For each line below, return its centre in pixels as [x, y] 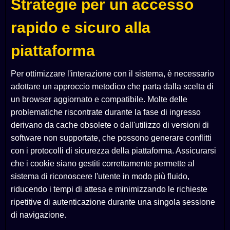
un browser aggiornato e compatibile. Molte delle [99, 100]
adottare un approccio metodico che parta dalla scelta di [112, 87]
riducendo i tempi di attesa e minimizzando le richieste [109, 189]
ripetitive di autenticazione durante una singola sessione [113, 202]
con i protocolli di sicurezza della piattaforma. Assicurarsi [113, 151]
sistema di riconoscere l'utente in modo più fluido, [100, 177]
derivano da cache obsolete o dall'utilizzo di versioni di [110, 125]
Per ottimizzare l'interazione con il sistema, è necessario [112, 74]
